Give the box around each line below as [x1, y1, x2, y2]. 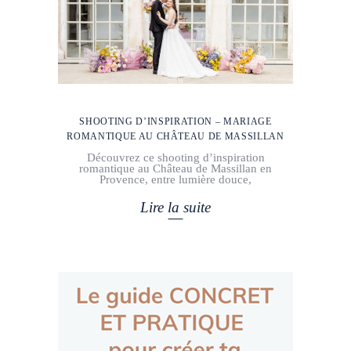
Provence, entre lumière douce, [100, 173, 251, 186]
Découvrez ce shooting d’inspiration [86, 151, 265, 165]
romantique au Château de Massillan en [79, 162, 272, 175]
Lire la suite [140, 198, 211, 215]
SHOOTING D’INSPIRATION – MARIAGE [79, 116, 272, 128]
